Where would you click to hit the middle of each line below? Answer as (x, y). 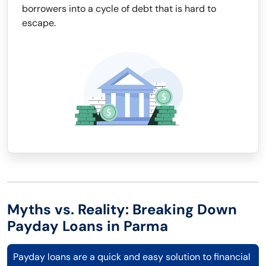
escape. (39, 23)
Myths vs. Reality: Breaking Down (122, 210)
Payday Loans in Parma (88, 226)
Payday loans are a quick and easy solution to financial (132, 257)
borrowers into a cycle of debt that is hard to (119, 9)
